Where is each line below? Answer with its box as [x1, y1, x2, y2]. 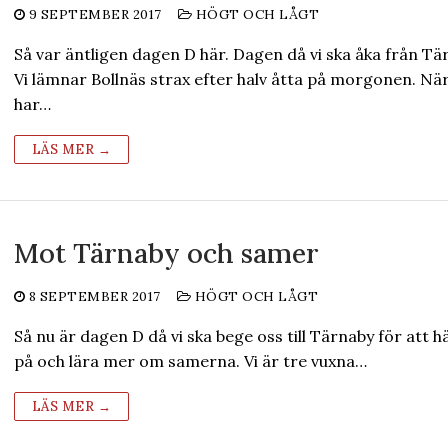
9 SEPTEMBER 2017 [28, 6, 162, 23]
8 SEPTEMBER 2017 [28, 288, 161, 305]
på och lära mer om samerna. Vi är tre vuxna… [13, 351, 367, 371]
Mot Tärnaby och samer [13, 236, 319, 270]
